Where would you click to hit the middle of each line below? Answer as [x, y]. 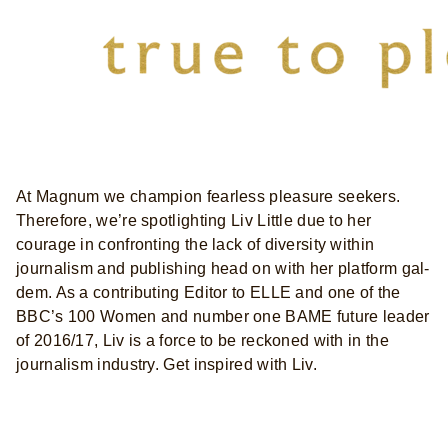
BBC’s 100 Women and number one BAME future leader [223, 316]
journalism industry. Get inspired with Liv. [166, 364]
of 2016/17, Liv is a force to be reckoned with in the [202, 340]
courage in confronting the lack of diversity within [195, 244]
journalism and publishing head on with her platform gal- [223, 268]
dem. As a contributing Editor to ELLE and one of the [208, 292]
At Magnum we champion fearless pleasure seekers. [208, 196]
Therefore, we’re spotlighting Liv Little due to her [194, 220]
